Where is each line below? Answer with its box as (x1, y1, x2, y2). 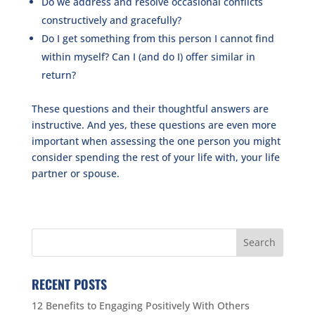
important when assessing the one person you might (31, 134, 281, 148)
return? (41, 67, 79, 82)
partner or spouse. (31, 166, 120, 180)
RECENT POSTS (31, 274, 107, 293)
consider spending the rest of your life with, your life (31, 150, 280, 164)
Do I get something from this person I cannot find (41, 31, 274, 45)
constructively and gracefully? (41, 13, 184, 27)
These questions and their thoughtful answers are (31, 101, 269, 115)
